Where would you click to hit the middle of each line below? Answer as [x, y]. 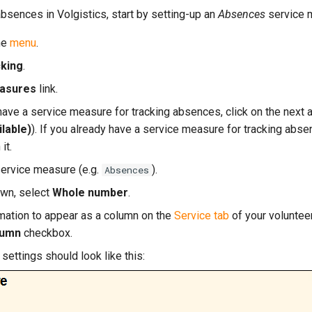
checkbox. [47, 233]
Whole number [90, 193]
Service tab [202, 216]
